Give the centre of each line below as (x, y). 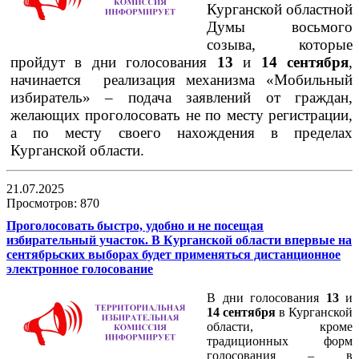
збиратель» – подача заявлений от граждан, (186, 97)
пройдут (43, 62)
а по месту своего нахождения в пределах (182, 132)
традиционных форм (280, 341)
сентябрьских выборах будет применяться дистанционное (173, 254)
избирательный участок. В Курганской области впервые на (179, 240)
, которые (302, 44)
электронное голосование (80, 268)
